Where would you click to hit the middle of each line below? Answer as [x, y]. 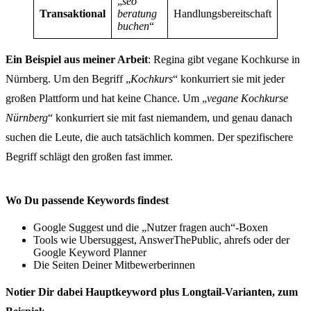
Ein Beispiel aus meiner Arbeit [77, 59]
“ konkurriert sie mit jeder [229, 79]
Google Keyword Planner [90, 253]
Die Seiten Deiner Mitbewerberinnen [114, 265]
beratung [137, 14]
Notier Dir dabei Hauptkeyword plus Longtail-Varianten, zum [152, 292]
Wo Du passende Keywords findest [87, 200]
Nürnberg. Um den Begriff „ [68, 79]
